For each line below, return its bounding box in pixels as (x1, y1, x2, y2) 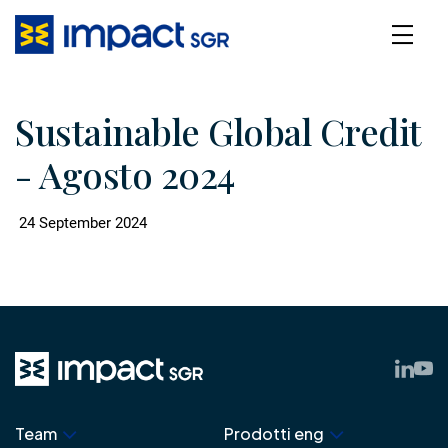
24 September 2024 (15, 214, 147, 232)
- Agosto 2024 (15, 150, 235, 198)
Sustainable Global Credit (15, 107, 422, 155)
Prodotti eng (224, 423, 324, 444)
